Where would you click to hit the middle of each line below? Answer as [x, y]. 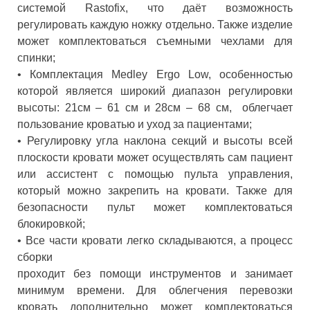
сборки [35, 257]
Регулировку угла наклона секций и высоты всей [160, 140]
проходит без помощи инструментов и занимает [155, 273]
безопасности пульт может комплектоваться [155, 207]
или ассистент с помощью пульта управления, [155, 174]
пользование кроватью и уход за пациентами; [135, 124]
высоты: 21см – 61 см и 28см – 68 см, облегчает [155, 107]
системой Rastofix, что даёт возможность [155, 8]
